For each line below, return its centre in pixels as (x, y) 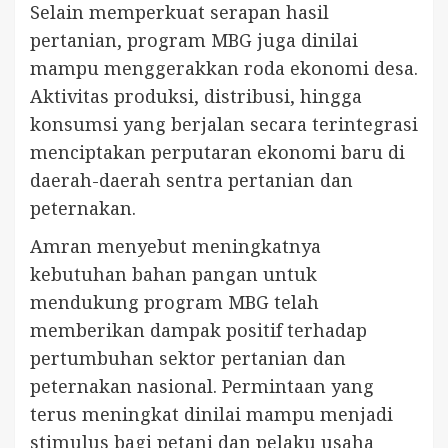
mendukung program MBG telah (174, 301)
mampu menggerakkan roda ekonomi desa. (224, 67)
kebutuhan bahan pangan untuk (173, 273)
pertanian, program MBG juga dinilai (194, 39)
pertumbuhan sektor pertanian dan (188, 357)
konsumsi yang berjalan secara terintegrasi (224, 123)
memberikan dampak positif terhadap (198, 329)
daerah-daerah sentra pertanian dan (191, 179)
